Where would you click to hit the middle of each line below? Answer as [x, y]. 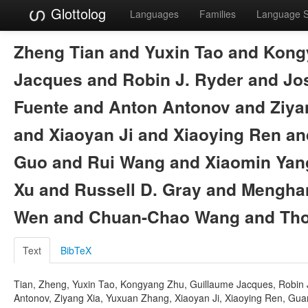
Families [218, 14]
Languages [154, 14]
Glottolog [76, 13]
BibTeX [76, 250]
